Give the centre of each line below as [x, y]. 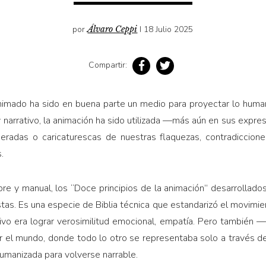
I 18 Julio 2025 [167, 29]
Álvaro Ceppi [113, 29]
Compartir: [109, 65]
